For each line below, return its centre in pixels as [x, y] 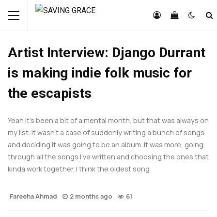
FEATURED [30, 23]
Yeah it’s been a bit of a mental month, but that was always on [108, 121]
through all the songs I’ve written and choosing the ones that [108, 157]
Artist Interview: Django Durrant [107, 53]
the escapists [50, 93]
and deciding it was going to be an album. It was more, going [106, 145]
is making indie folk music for [100, 73]
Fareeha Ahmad [33, 196]
